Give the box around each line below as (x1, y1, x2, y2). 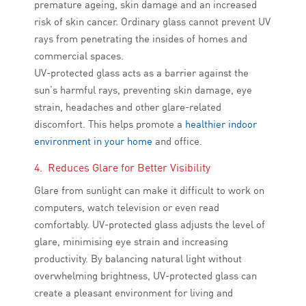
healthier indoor (185, 117, 257, 131)
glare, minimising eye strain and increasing (34, 235, 228, 249)
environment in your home (34, 135, 152, 148)
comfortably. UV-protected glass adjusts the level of (34, 218, 265, 232)
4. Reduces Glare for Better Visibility (34, 161, 210, 175)
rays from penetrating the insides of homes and (34, 32, 247, 46)
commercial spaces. (34, 49, 124, 63)
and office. (152, 135, 202, 148)
